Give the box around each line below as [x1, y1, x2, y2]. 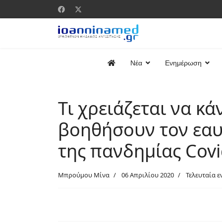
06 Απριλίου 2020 [121, 170, 174, 179]
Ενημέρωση [165, 59, 202, 67]
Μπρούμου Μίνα [58, 170, 110, 179]
